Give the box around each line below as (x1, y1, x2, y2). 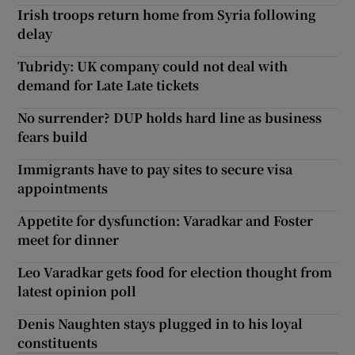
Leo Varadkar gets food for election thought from (17, 262, 333, 281)
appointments (17, 178, 109, 197)
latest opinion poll (17, 281, 137, 300)
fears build (17, 127, 89, 146)
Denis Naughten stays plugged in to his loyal (17, 314, 303, 333)
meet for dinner (17, 230, 120, 249)
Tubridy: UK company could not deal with (17, 56, 288, 75)
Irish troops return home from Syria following (17, 5, 317, 24)
